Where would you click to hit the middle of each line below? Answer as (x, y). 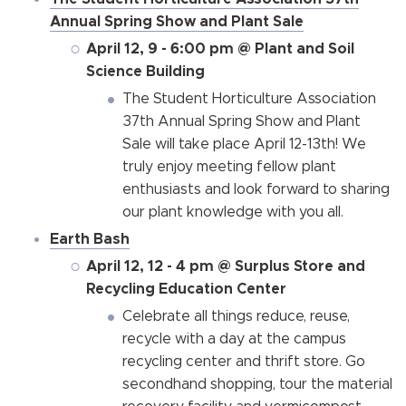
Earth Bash (90, 239)
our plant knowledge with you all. (233, 212)
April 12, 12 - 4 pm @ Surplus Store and (226, 266)
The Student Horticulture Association (249, 98)
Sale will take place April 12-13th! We (244, 144)
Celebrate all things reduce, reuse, (236, 316)
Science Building (145, 71)
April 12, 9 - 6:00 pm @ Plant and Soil (220, 48)
